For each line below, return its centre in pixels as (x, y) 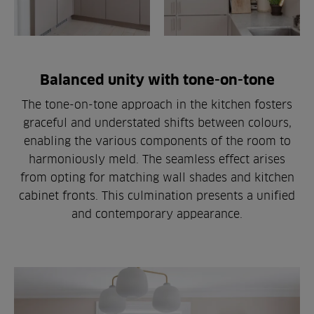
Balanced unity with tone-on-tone (157, 79)
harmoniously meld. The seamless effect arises (157, 159)
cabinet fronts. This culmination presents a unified (157, 195)
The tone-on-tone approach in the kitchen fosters (157, 104)
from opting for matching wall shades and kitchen (157, 177)
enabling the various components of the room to (157, 141)
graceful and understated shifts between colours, (157, 122)
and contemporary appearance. (157, 213)
